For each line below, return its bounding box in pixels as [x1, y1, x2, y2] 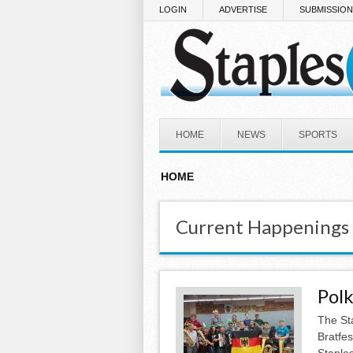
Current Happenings [176, 214, 349, 238]
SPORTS [299, 128, 337, 140]
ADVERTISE [219, 5, 267, 14]
